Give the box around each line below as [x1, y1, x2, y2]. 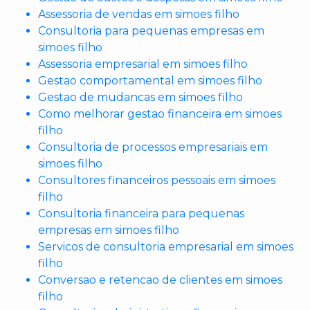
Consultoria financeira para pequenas [38, 207, 244, 221]
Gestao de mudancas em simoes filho [38, 91, 243, 104]
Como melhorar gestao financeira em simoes [38, 107, 282, 121]
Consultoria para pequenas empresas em [38, 24, 264, 38]
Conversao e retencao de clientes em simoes [38, 273, 282, 287]
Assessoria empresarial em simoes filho [38, 57, 248, 71]
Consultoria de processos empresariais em [38, 140, 268, 154]
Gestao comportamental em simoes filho [38, 74, 262, 88]
